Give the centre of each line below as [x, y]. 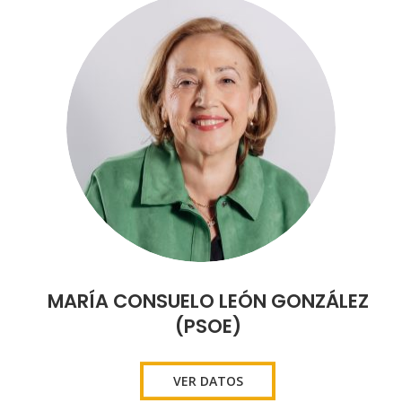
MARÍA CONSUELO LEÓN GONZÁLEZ [208, 301]
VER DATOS [208, 380]
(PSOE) [208, 326]
